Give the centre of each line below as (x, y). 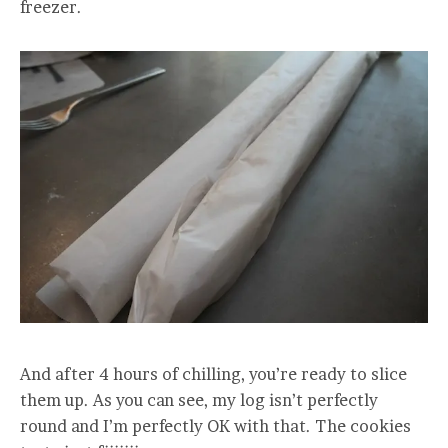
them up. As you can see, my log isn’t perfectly (199, 399)
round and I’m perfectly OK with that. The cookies (215, 425)
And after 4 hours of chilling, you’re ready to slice (213, 373)
